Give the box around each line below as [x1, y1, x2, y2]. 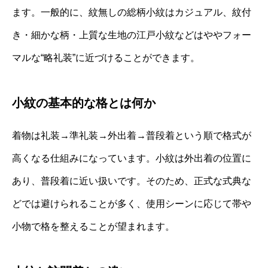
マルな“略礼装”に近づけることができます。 [12, 52, 200, 63]
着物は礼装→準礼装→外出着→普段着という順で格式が [12, 130, 251, 141]
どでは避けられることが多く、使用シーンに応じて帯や [12, 198, 251, 209]
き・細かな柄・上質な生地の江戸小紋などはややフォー [12, 29, 251, 40]
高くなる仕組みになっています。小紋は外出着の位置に [12, 153, 251, 163]
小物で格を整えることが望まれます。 [12, 221, 175, 232]
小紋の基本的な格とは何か [12, 96, 156, 109]
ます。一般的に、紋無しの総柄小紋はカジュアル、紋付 [12, 7, 251, 17]
